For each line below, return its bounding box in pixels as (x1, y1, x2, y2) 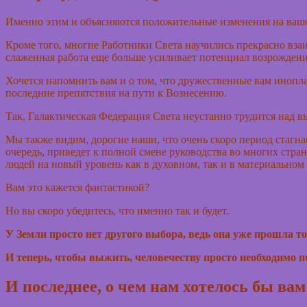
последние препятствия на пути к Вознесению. (5, 87, 227, 99)
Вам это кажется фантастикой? (5, 182, 149, 194)
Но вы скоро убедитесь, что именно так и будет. (5, 205, 229, 217)
